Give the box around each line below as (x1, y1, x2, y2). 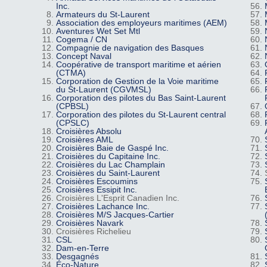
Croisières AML (55, 134, 113, 144)
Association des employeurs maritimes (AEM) (55, 17, 227, 27)
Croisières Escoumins (55, 176, 138, 186)
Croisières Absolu (55, 126, 122, 136)
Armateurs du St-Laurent (55, 9, 150, 19)
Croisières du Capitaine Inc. (55, 151, 160, 161)
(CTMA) (55, 67, 86, 77)
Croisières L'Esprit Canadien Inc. (55, 193, 179, 203)
